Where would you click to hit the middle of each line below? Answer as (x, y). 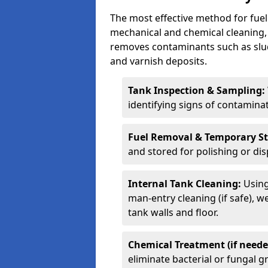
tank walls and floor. (173, 212)
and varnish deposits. (159, 61)
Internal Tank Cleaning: (186, 184)
